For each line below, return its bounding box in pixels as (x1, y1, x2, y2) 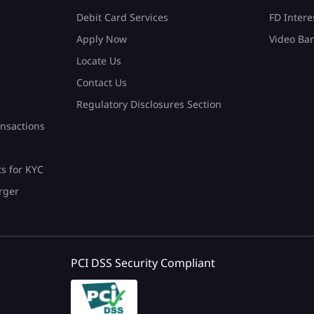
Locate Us (76, 54, 121, 68)
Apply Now (76, 32, 127, 46)
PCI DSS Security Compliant (71, 255, 216, 271)
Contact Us (76, 76, 127, 90)
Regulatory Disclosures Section (76, 97, 221, 111)
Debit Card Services (76, 11, 168, 25)
